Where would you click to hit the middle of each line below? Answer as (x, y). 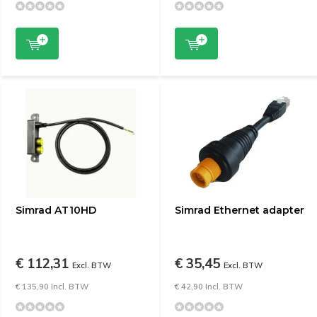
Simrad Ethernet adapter (240, 210)
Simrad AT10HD (56, 210)
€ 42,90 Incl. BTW (209, 287)
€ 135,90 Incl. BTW (52, 287)
